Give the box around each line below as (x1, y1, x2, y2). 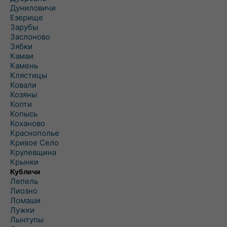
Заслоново (10, 32, 50, 42)
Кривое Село (10, 138, 59, 147)
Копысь (10, 109, 37, 119)
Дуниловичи (10, 3, 56, 13)
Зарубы (10, 22, 38, 32)
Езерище (10, 13, 43, 22)
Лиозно (10, 186, 37, 196)
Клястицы (10, 70, 47, 80)
